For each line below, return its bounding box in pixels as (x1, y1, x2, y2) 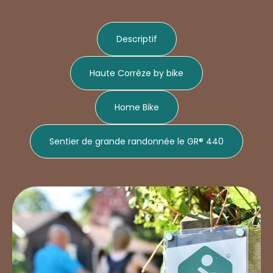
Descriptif (116, 33, 157, 45)
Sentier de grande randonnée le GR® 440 (49, 135, 224, 147)
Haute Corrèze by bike (90, 67, 183, 79)
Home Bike (114, 101, 159, 113)
